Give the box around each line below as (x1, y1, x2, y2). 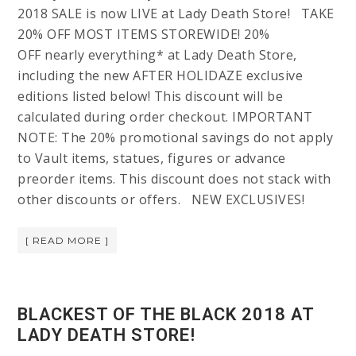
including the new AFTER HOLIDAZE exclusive (17, 67, 304, 85)
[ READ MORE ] (25, 234, 110, 247)
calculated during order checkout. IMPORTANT (17, 108, 313, 126)
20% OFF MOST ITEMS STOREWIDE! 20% (17, 25, 270, 44)
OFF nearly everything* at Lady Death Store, (17, 46, 297, 64)
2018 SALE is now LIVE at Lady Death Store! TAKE (17, 5, 335, 23)
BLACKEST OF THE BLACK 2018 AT (17, 304, 315, 325)
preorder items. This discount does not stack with (17, 170, 331, 188)
